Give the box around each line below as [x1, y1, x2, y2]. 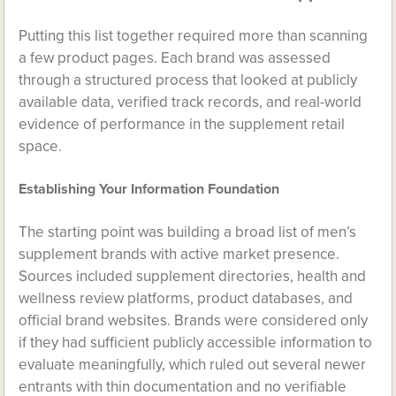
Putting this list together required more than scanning [19, 27, 369, 45]
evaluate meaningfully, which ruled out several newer [19, 355, 367, 374]
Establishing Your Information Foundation [19, 180, 280, 198]
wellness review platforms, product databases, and [19, 289, 354, 308]
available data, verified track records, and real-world [19, 93, 362, 111]
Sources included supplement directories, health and [19, 267, 367, 286]
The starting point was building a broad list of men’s [19, 223, 357, 241]
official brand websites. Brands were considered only [19, 311, 369, 330]
